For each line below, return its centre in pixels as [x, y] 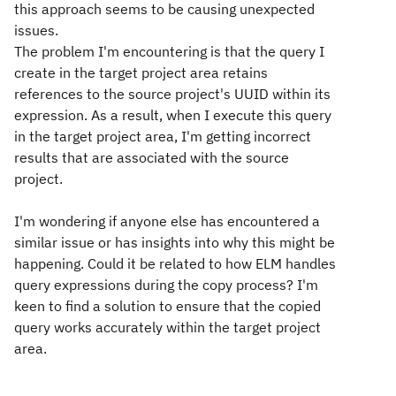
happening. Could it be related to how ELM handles [175, 263]
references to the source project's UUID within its [172, 94]
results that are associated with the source [152, 157]
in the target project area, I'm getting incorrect [163, 136]
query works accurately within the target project [168, 327]
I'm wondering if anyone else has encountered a [167, 221]
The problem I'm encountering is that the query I [169, 51]
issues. [36, 30]
